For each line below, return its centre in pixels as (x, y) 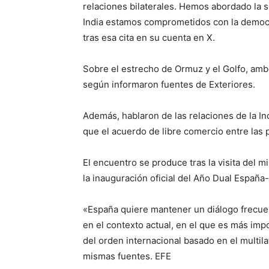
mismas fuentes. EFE (127, 256)
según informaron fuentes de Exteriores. (169, 85)
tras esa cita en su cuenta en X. (149, 38)
